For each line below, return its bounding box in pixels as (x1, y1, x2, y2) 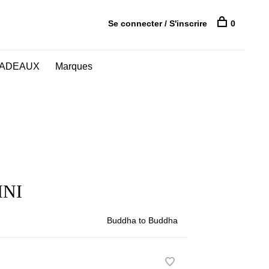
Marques (55, 61, 92, 71)
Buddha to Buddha (107, 216, 178, 225)
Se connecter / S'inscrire (108, 19, 207, 28)
